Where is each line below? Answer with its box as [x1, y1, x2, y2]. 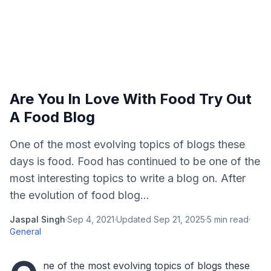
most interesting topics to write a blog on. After [10, 172, 246, 184]
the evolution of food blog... [10, 189, 149, 201]
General [10, 226, 41, 237]
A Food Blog [10, 108, 95, 126]
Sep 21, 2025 [154, 214, 205, 224]
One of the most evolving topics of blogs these [10, 138, 245, 151]
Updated [116, 214, 154, 224]
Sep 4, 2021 [67, 214, 114, 224]
